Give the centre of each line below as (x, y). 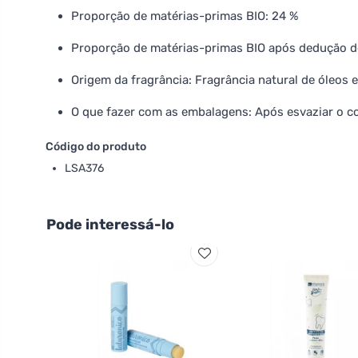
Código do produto (96, 147)
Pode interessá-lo (110, 225)
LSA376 (84, 168)
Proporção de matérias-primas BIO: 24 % (185, 16)
